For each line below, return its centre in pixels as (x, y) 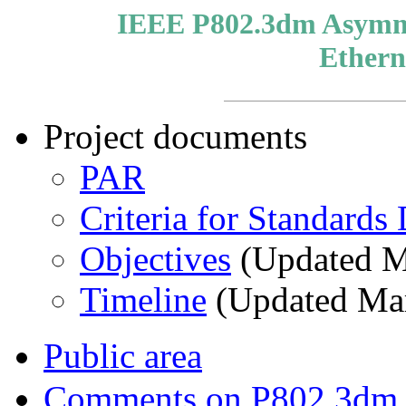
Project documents (175, 136)
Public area (123, 356)
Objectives (155, 259)
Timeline (143, 300)
